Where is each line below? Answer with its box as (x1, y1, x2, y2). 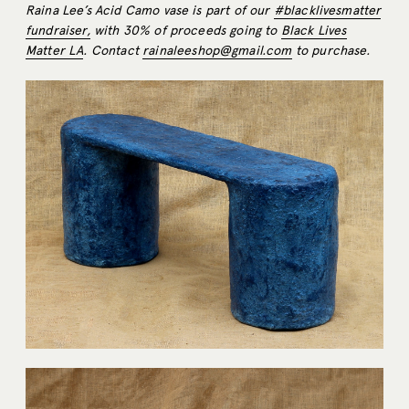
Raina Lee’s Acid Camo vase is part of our (26, 3, 274, 19)
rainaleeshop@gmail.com (142, 43, 292, 59)
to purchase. (291, 43, 370, 59)
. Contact (83, 43, 143, 59)
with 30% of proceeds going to (89, 23, 281, 39)
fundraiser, (26, 23, 90, 39)
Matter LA (26, 43, 84, 59)
